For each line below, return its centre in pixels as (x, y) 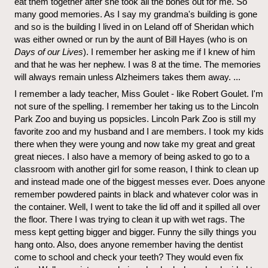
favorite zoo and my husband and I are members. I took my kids (139, 132)
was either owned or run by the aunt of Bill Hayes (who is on (131, 39)
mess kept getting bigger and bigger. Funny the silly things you (135, 232)
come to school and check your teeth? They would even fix (129, 257)
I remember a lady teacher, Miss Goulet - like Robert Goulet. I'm (139, 94)
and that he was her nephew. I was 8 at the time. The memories (138, 64)
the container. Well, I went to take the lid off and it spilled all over (137, 207)
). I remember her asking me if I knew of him (169, 51)
